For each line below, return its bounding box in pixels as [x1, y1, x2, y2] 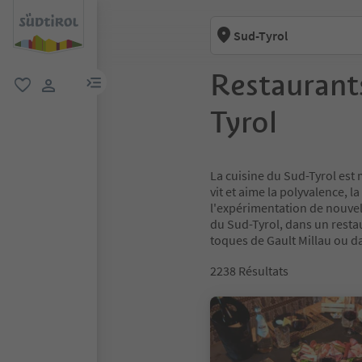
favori [12, 95, 44, 112]
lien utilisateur [48, 95, 126, 112]
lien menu [93, 71, 147, 88]
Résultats [238, 263, 288, 279]
